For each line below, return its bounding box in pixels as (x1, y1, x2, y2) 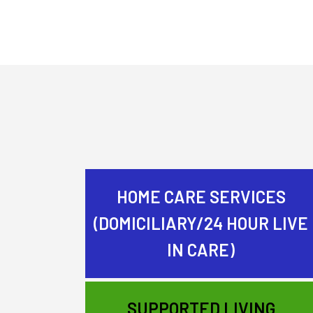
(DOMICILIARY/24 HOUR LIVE (94, 212, 309, 233)
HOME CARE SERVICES (116, 186, 286, 207)
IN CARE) (167, 239, 235, 260)
